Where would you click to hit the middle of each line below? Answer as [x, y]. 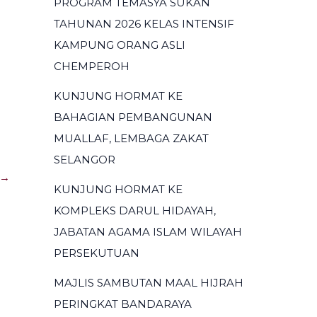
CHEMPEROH [92, 66]
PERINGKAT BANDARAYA [123, 304]
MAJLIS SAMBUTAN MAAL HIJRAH [149, 283]
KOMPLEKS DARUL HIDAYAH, [135, 211]
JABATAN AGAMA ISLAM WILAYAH [148, 232]
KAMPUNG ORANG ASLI [120, 45]
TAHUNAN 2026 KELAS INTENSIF [144, 24]
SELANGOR [85, 160]
